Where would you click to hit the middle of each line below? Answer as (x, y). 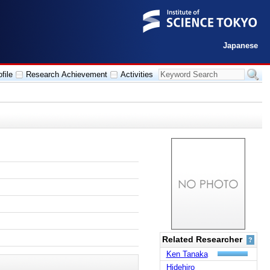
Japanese (240, 46)
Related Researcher (204, 239)
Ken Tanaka (187, 254)
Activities (137, 74)
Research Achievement (66, 74)
